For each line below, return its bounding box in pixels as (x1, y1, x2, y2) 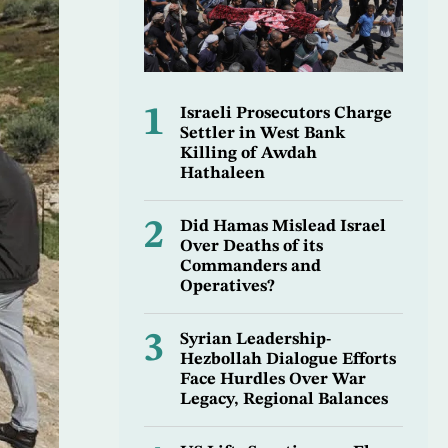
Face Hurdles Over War (179, 371, 366, 389)
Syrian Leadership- (179, 331, 331, 349)
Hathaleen (179, 165, 265, 183)
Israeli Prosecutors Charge (179, 105, 392, 123)
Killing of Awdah (179, 145, 317, 163)
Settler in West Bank (179, 125, 345, 143)
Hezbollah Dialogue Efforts (179, 351, 396, 369)
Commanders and (179, 258, 321, 276)
